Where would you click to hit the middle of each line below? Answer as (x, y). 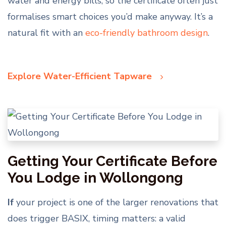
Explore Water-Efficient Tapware (81, 76)
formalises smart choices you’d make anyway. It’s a (110, 17)
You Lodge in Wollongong (95, 178)
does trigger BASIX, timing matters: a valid (97, 219)
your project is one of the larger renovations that (116, 203)
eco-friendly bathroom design (147, 33)
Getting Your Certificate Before (112, 161)
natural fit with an (46, 33)
